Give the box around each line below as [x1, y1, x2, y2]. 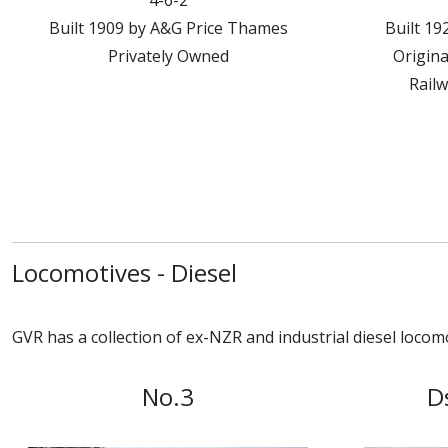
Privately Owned [107, 45, 229, 67]
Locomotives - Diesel [12, 256, 237, 289]
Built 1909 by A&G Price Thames [48, 17, 288, 39]
